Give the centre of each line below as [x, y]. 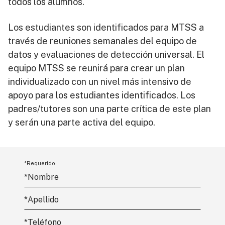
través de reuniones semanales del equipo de [102, 41]
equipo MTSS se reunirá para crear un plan [96, 68]
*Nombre [41, 177]
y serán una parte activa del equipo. [83, 122]
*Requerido [40, 163]
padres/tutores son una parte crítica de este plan [109, 109]
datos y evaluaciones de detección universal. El [106, 54]
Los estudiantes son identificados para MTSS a [106, 27]
